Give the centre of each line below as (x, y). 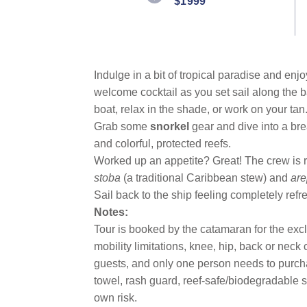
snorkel (170, 126)
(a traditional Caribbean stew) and (207, 177)
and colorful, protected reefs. (162, 143)
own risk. (115, 297)
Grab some (122, 126)
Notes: (111, 212)
